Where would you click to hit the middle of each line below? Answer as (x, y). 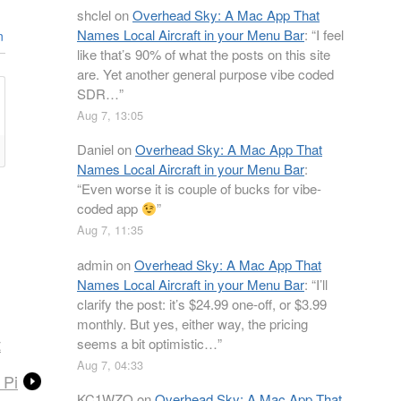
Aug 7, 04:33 (110, 364)
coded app (109, 208)
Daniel (95, 149)
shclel (94, 14)
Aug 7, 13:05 (110, 115)
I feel (330, 34)
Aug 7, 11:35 (110, 230)
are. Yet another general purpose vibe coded (205, 73)
